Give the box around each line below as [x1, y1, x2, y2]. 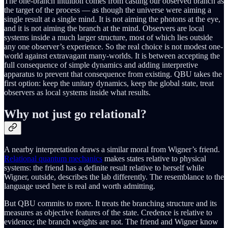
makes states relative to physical [102, 154, 206, 163]
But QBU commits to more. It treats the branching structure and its [4, 199, 217, 208]
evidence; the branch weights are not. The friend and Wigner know [4, 217, 218, 226]
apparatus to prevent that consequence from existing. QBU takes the [4, 70, 222, 79]
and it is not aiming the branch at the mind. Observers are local [4, 24, 204, 33]
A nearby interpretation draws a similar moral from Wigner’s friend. [4, 145, 220, 154]
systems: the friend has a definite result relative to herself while [4, 163, 204, 173]
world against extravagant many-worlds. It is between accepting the [4, 51, 220, 61]
